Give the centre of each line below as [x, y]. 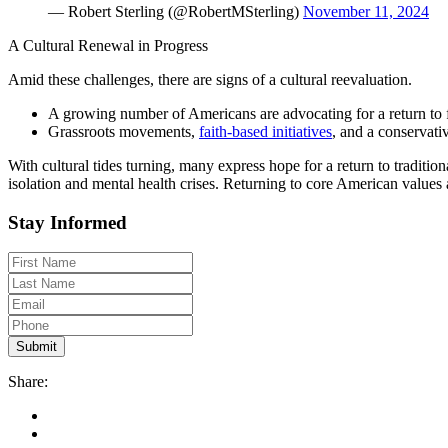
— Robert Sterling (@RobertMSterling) [175, 11]
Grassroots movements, [123, 131]
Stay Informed [67, 222]
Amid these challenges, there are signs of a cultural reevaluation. [210, 79]
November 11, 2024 [366, 11]
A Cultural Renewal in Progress [108, 45]
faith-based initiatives [265, 131]
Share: [28, 382]
